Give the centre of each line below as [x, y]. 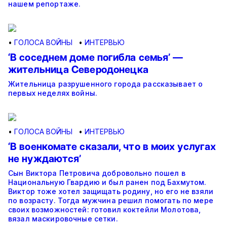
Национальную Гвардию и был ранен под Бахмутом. [107, 182]
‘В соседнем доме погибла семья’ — [96, 58]
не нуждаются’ [45, 159]
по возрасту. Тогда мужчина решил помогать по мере [111, 201]
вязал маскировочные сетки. [63, 219]
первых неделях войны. [53, 93]
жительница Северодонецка [79, 70]
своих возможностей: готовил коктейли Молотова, [105, 210]
